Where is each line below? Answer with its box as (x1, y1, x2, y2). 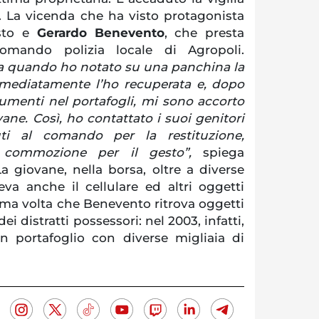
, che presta (164, 26, 245, 41)
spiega (191, 145, 245, 160)
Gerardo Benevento (36, 26, 164, 41)
